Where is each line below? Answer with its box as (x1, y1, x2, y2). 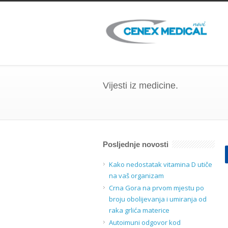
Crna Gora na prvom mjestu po (109, 183, 204, 192)
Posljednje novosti (103, 140, 168, 149)
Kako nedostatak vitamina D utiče (109, 160, 212, 169)
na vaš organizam (109, 171, 164, 180)
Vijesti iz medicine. (103, 80, 178, 91)
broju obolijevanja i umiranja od (109, 194, 207, 204)
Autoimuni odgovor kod (109, 218, 181, 227)
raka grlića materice (109, 206, 169, 215)
